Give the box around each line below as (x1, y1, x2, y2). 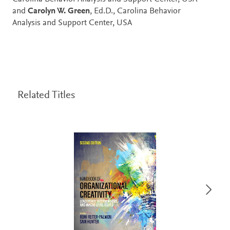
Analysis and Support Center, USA (12, 18, 132, 28)
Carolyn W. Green (28, 7, 90, 16)
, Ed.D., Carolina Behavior (90, 7, 181, 16)
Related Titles (17, 90, 75, 101)
